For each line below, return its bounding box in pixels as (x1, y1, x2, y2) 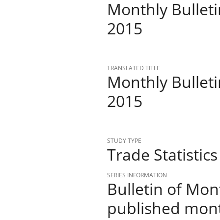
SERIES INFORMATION (107, 171, 167, 180)
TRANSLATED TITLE (107, 64, 160, 73)
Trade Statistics (107, 144, 218, 165)
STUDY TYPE (107, 137, 141, 145)
